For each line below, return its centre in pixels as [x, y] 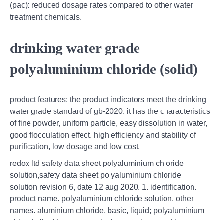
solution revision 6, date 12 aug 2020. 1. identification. [103, 187]
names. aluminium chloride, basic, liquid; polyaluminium [107, 210]
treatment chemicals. [46, 17]
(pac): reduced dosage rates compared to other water [101, 5]
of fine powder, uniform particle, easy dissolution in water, [109, 123]
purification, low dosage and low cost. [75, 146]
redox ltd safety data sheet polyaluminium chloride [97, 163]
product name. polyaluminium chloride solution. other [102, 198]
